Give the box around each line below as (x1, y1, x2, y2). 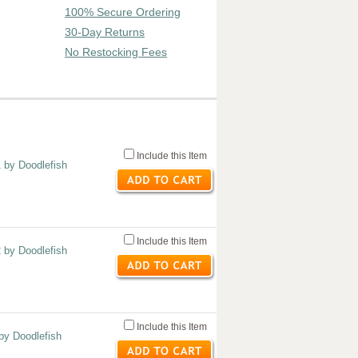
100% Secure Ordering (65, 6, 181, 18)
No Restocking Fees (65, 46, 167, 58)
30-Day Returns (65, 26, 145, 38)
